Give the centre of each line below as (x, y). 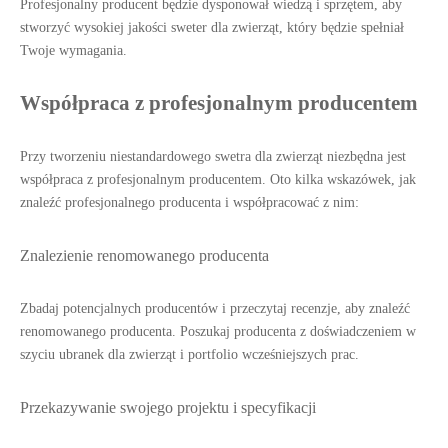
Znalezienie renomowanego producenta (144, 255)
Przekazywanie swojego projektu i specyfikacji (168, 407)
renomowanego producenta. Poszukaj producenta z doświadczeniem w (218, 331)
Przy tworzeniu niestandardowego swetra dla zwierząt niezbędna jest (213, 156)
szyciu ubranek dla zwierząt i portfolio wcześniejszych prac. (189, 354)
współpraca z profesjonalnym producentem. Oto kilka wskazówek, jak (218, 179)
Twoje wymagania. (73, 50)
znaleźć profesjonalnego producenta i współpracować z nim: (189, 202)
